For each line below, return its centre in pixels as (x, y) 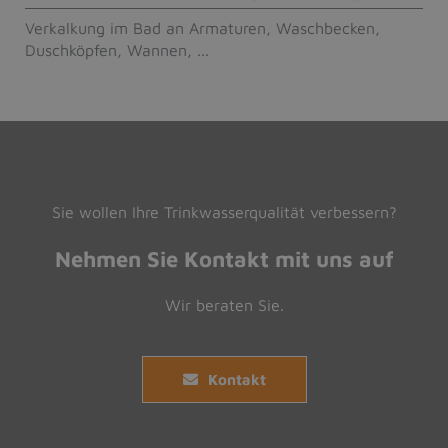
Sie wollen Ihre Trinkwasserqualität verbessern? (224, 211)
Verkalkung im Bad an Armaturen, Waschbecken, (202, 27)
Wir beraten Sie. (224, 304)
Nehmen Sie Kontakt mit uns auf (224, 258)
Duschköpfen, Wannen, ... (117, 49)
